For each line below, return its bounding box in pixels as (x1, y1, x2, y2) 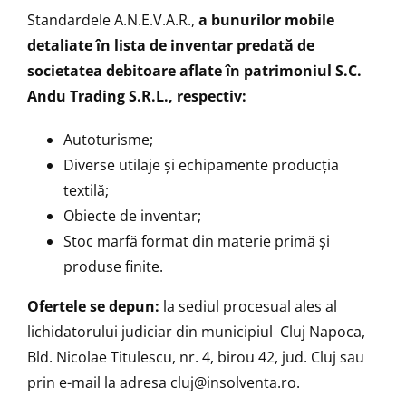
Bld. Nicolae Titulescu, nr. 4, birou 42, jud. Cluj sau (27, 346, 364, 367)
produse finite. (63, 256, 163, 276)
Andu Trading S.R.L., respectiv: (27, 85, 246, 106)
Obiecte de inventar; (63, 205, 201, 226)
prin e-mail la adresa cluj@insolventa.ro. (27, 372, 300, 392)
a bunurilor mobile (198, 9, 334, 30)
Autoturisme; (63, 129, 153, 150)
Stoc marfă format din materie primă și (63, 230, 330, 251)
